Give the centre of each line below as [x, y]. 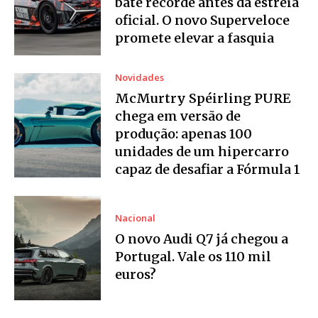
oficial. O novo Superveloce [203, 21]
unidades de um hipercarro [202, 152]
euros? [136, 274]
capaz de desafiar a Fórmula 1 [208, 170]
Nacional [136, 218]
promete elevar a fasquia [195, 38]
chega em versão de [178, 116]
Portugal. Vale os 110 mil [193, 256]
